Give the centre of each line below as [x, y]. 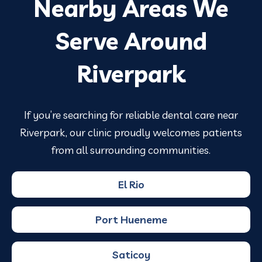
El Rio [131, 185]
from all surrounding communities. [131, 150]
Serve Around [131, 41]
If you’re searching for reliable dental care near [131, 115]
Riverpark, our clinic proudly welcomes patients [131, 132]
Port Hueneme [131, 220]
